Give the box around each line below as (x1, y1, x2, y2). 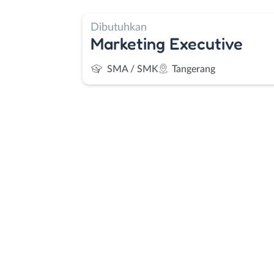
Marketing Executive (91, 33, 243, 53)
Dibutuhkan (91, 21, 147, 33)
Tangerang (172, 64, 215, 74)
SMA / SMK (107, 64, 158, 74)
